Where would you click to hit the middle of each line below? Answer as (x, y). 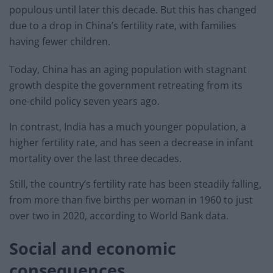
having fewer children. (60, 42)
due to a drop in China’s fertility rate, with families (123, 26)
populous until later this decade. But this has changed (133, 10)
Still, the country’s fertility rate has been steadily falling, (135, 184)
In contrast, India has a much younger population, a (128, 127)
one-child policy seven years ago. (84, 101)
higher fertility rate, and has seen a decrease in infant (131, 143)
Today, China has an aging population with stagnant (128, 70)
